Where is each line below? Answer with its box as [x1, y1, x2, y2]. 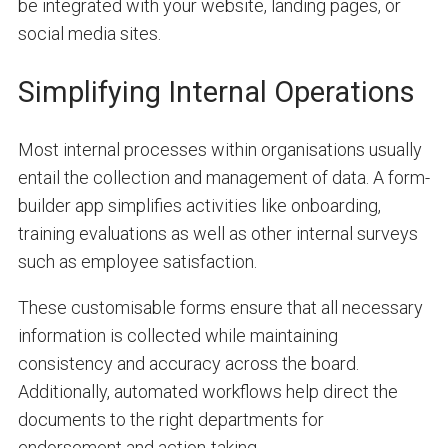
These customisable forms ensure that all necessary [17, 297, 423, 319]
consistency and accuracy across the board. [17, 353, 359, 375]
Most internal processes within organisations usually [17, 139, 422, 161]
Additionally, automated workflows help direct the [17, 381, 398, 403]
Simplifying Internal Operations [17, 74, 415, 109]
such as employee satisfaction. [17, 251, 257, 273]
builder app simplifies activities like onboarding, [17, 195, 381, 217]
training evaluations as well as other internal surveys [17, 223, 418, 245]
